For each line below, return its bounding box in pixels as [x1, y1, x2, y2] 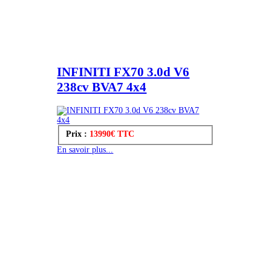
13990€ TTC [89, 129, 134, 139]
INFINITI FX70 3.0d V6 [57, 65, 190, 80]
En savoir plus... [57, 145, 114, 155]
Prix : [65, 129, 90, 139]
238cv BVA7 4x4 [57, 80, 147, 95]
